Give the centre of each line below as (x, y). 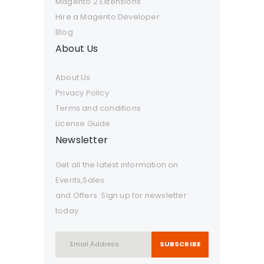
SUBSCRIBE (180, 244)
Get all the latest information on (117, 164)
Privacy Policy (82, 93)
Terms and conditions (98, 108)
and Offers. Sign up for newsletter (121, 195)
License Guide (83, 123)
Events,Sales (80, 180)
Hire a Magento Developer (108, 16)
